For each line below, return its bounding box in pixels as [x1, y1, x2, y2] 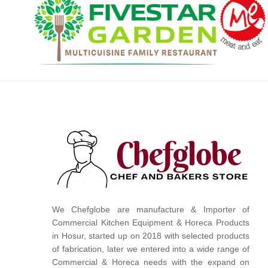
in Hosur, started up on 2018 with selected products [52, 231, 250, 241]
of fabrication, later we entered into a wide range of [52, 244, 250, 254]
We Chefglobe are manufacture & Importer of [52, 205, 250, 215]
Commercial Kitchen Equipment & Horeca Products [52, 218, 250, 228]
